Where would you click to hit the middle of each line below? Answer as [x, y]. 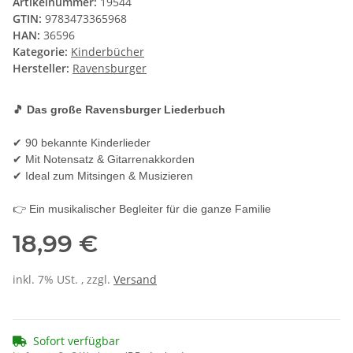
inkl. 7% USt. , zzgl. [63, 280]
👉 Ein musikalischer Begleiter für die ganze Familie [142, 209]
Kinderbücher [108, 52]
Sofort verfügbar [76, 341]
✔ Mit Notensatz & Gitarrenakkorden [104, 160]
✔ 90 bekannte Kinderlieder [82, 143]
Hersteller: [41, 69]
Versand [135, 280]
